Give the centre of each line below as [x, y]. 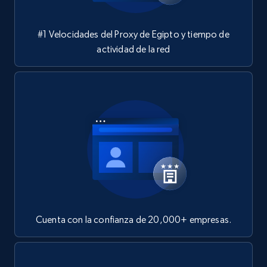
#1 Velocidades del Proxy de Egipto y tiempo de [133, 34]
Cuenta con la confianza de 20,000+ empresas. [133, 219]
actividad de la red [133, 49]
